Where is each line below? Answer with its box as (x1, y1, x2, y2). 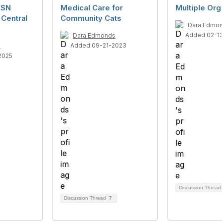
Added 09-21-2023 (70, 42, 126, 50)
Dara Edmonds (73, 32, 115, 40)
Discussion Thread (64, 195, 108, 201)
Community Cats (60, 13, 121, 23)
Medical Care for (60, 3, 123, 13)
